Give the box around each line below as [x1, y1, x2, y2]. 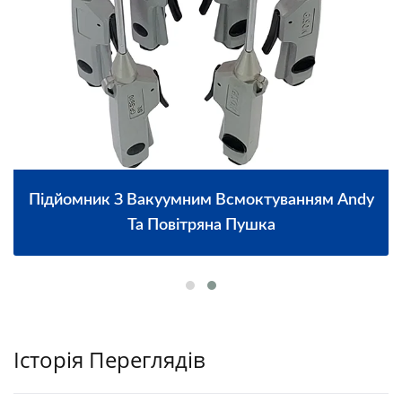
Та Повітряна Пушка [127, 216, 275, 233]
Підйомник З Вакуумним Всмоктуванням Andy [28, 191, 374, 208]
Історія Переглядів [13, 344, 205, 374]
